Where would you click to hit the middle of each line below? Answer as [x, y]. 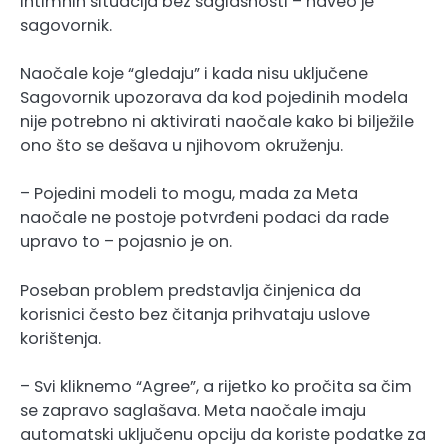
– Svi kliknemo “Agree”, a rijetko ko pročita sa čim [216, 386]
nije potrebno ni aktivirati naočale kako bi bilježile [217, 122]
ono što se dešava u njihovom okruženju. [181, 146]
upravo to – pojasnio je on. [126, 242]
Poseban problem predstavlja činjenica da [190, 290]
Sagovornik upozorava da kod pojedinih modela [214, 98]
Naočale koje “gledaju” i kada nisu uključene [194, 74]
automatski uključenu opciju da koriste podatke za [223, 434]
